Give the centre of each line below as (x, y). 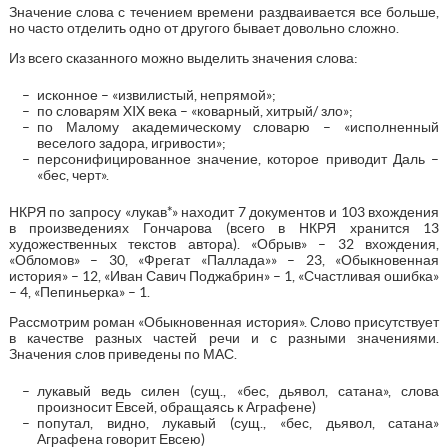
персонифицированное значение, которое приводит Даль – (238, 158)
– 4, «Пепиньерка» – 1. (79, 291)
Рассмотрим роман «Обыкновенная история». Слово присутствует (224, 321)
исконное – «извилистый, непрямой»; (156, 94)
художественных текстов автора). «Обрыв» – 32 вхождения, (224, 243)
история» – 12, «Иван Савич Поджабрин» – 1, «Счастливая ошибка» (224, 275)
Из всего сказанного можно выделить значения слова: (183, 57)
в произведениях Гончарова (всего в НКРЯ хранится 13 (224, 227)
